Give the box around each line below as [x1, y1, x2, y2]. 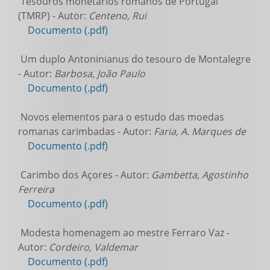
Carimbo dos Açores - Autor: [18, 168, 151, 181]
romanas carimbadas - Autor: [18, 125, 154, 138]
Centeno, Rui [89, 9, 146, 22]
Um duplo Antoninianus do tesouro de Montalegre [18, 52, 251, 66]
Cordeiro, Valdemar [49, 240, 138, 254]
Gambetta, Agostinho [151, 168, 248, 181]
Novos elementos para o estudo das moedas [18, 110, 224, 124]
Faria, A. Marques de [154, 125, 246, 138]
